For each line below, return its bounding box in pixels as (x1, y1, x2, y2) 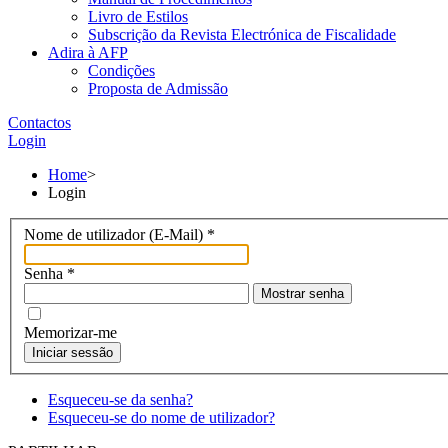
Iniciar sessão (32, 344, 113, 360)
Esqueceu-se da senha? (48, 390, 193, 408)
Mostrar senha (261, 285, 344, 301)
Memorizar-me (24, 323, 117, 341)
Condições (88, 62, 155, 79)
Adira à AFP (48, 44, 128, 61)
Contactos (8, 114, 71, 131)
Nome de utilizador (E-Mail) (24, 225, 203, 243)
